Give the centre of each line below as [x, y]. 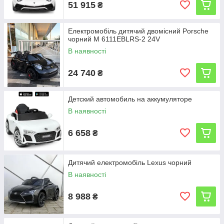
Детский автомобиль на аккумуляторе [130, 99]
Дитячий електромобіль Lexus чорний [130, 162]
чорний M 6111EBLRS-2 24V [114, 39]
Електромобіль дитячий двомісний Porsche [138, 31]
